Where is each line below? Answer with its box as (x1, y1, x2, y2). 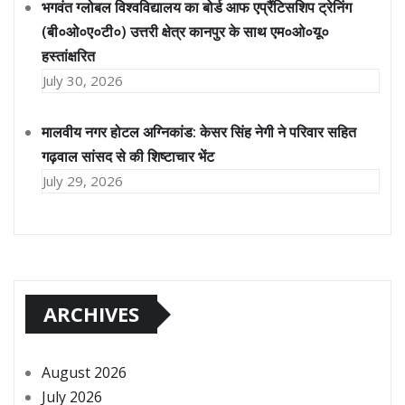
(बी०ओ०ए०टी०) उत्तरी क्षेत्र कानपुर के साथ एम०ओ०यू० (42, 22, 329, 42)
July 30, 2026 (42, 71, 123, 90)
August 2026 (42, 363, 127, 383)
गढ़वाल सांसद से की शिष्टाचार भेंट (42, 146, 214, 167)
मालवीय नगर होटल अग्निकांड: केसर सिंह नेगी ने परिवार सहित (42, 122, 356, 143)
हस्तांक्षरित (42, 46, 95, 67)
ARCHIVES (43, 300, 139, 328)
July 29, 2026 (42, 172, 123, 191)
